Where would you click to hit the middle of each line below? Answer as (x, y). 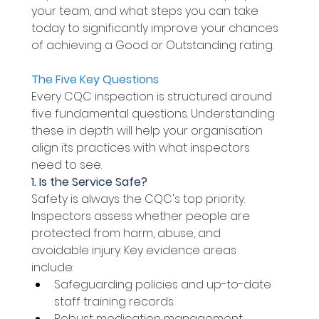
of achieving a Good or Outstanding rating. (153, 46)
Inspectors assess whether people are (142, 216)
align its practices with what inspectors (142, 148)
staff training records (115, 302)
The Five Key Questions (96, 80)
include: (53, 268)
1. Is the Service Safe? (90, 182)
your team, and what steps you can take (146, 11)
